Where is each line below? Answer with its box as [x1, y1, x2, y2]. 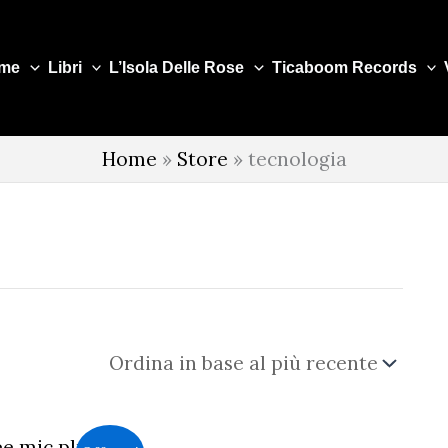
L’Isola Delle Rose [109, 59, 245, 76]
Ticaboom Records [271, 59, 417, 76]
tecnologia [247, 147, 347, 171]
